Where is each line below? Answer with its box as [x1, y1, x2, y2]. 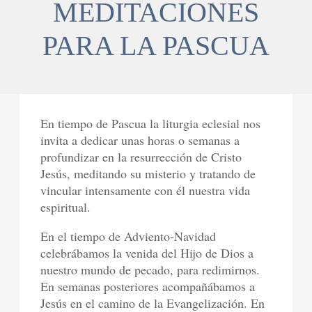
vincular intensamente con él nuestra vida [40, 182, 251, 199]
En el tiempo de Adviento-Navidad [40, 228, 217, 245]
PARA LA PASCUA [42, 30, 270, 62]
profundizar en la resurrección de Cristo [40, 148, 242, 166]
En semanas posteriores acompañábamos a [40, 278, 256, 295]
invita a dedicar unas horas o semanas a [40, 132, 240, 149]
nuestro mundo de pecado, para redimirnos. [40, 261, 260, 279]
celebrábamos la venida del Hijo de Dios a [40, 244, 254, 262]
